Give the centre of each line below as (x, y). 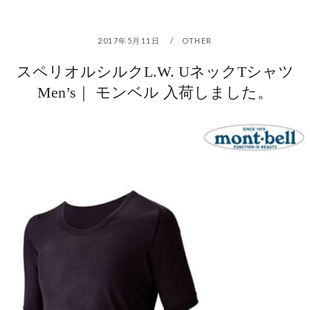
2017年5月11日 (130, 41)
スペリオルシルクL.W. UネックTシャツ (155, 72)
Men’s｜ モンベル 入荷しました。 (155, 93)
